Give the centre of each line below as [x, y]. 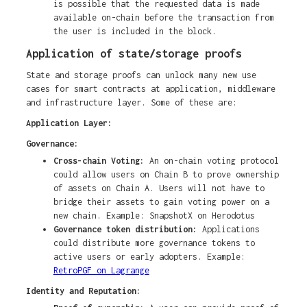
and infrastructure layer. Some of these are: [131, 103]
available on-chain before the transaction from [163, 18]
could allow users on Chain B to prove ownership [166, 175]
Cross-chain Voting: [101, 161]
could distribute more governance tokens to [154, 243]
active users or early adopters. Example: [149, 257]
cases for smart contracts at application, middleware [150, 89]
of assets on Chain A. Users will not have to [159, 188]
